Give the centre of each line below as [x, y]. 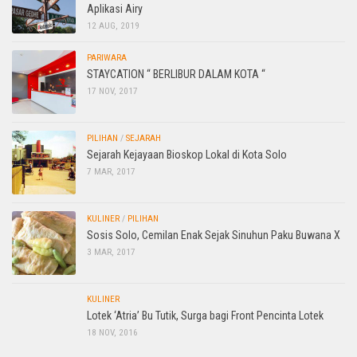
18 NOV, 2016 [112, 332]
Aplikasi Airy [115, 8]
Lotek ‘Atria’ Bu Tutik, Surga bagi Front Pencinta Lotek [205, 315]
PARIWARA [107, 57]
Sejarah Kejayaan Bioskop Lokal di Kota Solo [187, 154]
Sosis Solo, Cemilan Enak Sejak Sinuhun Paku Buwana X [214, 235]
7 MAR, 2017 [111, 171]
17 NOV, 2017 [112, 90]
